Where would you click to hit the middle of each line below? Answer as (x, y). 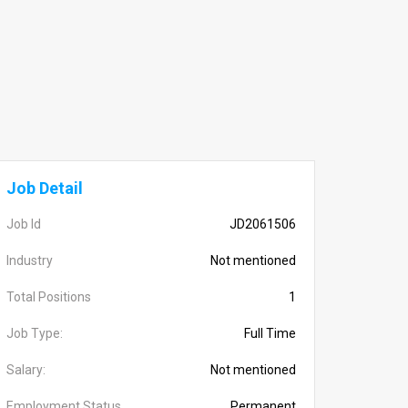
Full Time (270, 333)
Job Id (24, 224)
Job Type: (35, 333)
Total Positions (49, 297)
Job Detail (45, 188)
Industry (30, 260)
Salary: (26, 370)
